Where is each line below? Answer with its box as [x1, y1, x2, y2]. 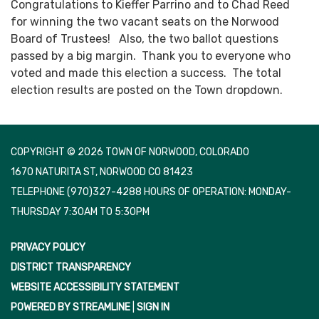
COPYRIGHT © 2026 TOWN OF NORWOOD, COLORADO [11, 146, 249, 159]
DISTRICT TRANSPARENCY [11, 261, 131, 274]
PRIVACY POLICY [11, 241, 85, 254]
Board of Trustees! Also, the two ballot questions [11, 32, 278, 46]
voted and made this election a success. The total [11, 66, 281, 80]
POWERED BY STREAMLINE [11, 301, 130, 314]
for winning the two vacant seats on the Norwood [11, 15, 279, 29]
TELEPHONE [11, 186, 65, 199]
